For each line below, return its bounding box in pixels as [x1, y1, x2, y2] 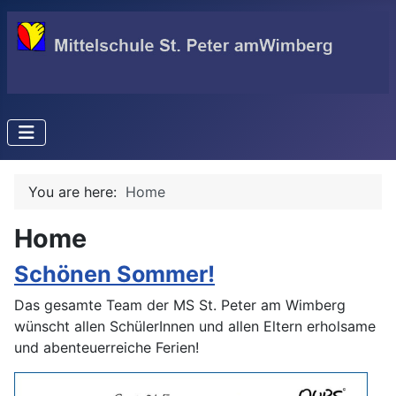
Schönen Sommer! [14, 260, 215, 287]
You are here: [28, 182, 126, 201]
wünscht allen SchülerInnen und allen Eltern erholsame [14, 316, 376, 335]
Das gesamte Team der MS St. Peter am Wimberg [14, 295, 346, 314]
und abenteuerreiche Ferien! [14, 338, 203, 356]
